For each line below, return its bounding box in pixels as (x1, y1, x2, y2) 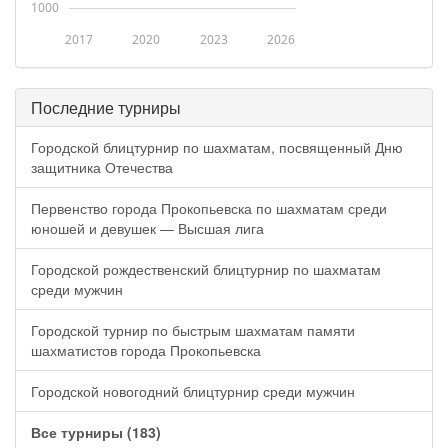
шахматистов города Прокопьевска (31, 340, 261, 360)
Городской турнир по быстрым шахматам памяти (31, 320, 355, 340)
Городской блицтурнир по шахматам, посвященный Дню (31, 137, 403, 157)
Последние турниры (31, 96, 181, 119)
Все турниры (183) (31, 422, 161, 442)
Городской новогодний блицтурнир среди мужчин (31, 381, 355, 401)
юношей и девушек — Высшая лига (31, 218, 264, 238)
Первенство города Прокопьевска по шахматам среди (31, 198, 387, 218)
